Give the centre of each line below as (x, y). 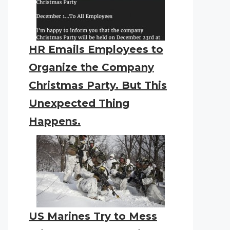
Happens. (55, 121)
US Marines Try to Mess (93, 216)
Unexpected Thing (79, 103)
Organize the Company (91, 67)
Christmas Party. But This (98, 85)
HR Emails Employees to (96, 49)
